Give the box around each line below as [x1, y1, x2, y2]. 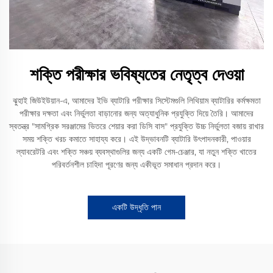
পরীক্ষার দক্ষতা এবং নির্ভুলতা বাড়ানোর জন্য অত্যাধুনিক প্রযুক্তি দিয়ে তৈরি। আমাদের [19, 107, 253, 119]
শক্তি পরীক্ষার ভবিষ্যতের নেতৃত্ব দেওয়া [29, 63, 244, 85]
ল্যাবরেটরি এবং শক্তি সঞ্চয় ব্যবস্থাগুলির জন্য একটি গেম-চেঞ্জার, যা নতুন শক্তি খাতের [16, 146, 257, 157]
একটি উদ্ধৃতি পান [112, 201, 161, 213]
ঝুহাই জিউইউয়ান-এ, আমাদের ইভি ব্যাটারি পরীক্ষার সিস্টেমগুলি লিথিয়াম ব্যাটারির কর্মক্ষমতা [12, 94, 261, 106]
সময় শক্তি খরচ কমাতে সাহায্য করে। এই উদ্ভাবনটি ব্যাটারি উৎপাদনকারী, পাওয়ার [22, 133, 251, 144]
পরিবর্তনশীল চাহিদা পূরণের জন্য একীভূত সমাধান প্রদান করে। [52, 158, 221, 170]
